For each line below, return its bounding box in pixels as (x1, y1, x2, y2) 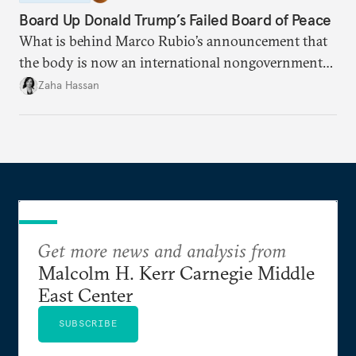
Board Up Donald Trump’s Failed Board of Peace (19, 10, 331, 29)
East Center (38, 282, 133, 307)
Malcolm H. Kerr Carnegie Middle (38, 260, 315, 284)
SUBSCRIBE (59, 316, 118, 329)
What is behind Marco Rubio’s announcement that (19, 31, 327, 50)
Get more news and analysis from (38, 238, 286, 262)
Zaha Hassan (38, 78, 99, 93)
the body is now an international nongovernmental (19, 52, 333, 72)
